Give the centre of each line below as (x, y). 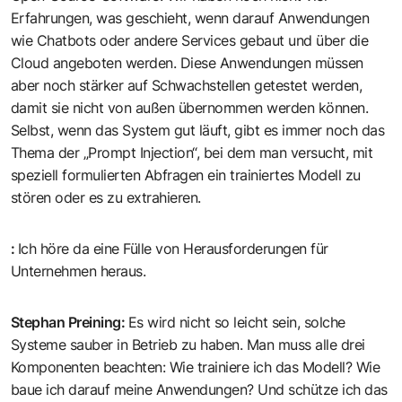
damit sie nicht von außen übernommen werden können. (190, 108)
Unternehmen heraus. (79, 271)
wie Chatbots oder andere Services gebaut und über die (190, 41)
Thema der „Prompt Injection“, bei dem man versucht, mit (192, 153)
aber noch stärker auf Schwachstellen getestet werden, (187, 86)
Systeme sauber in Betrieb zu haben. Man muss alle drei (188, 345)
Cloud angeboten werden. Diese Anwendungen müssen (187, 63)
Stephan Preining (66, 323)
